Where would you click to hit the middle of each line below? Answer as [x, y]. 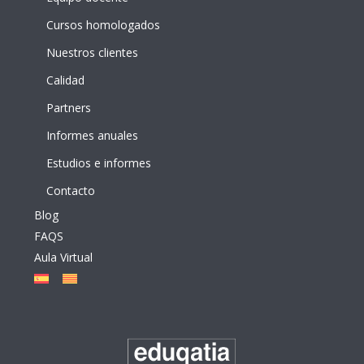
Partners [69, 107]
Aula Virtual [63, 257]
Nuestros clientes [92, 52]
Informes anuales [92, 135]
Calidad [65, 80]
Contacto [71, 190]
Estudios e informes [99, 162]
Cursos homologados [103, 24]
